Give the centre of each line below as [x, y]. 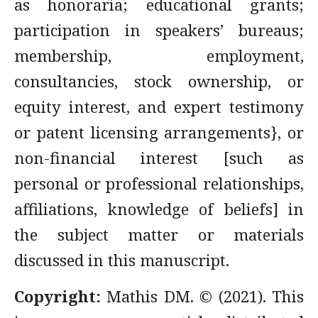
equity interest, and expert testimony [159, 106]
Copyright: [61, 296]
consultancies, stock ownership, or [159, 81]
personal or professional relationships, [159, 183]
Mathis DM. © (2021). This [205, 296]
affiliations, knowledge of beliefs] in [159, 209]
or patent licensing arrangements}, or [159, 132]
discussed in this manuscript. [122, 260]
